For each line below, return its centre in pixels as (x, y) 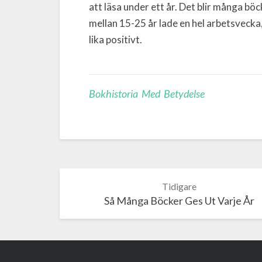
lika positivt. (116, 39)
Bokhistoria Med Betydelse (147, 94)
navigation (103, 196)
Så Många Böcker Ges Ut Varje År (179, 201)
